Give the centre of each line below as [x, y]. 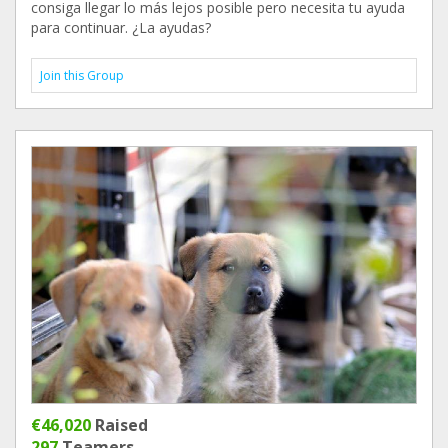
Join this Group [82, 75]
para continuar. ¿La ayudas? [121, 27]
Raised [119, 425]
